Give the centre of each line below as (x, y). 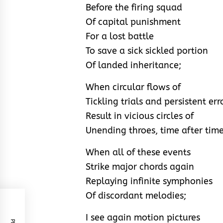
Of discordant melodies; (136, 195)
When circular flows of (133, 87)
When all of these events (138, 152)
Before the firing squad (134, 7)
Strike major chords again (140, 167)
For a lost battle (120, 36)
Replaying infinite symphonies (149, 181)
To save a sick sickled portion (147, 51)
